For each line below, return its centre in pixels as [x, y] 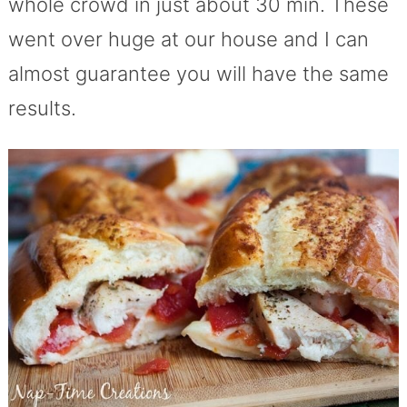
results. [42, 108]
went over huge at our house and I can [188, 39]
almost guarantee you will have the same [198, 73]
